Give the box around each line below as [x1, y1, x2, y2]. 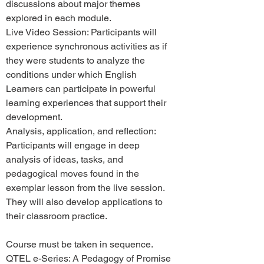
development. [6, 111, 62, 123]
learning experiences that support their [6, 97, 166, 108]
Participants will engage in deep [6, 140, 140, 151]
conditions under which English [6, 69, 137, 80]
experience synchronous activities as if [6, 41, 167, 52]
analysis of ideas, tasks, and [6, 154, 123, 165]
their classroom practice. [6, 210, 107, 222]
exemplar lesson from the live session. [6, 182, 164, 193]
